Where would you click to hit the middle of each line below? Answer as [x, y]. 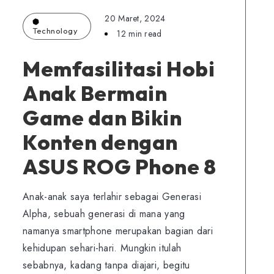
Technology [55, 31]
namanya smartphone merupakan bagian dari [118, 231]
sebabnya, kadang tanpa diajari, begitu [106, 265]
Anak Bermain [95, 93]
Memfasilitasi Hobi [119, 69]
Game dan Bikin [102, 118]
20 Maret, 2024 [135, 18]
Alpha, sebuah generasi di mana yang [104, 214]
